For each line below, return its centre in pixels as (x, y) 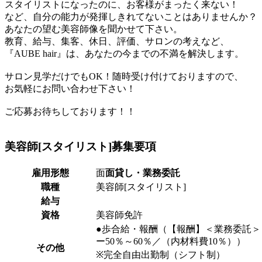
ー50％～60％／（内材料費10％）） (171, 242)
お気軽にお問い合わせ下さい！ (70, 88)
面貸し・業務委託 (143, 173)
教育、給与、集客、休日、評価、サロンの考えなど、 (117, 41)
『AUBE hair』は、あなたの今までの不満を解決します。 (124, 53)
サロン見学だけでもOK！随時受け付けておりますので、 (124, 76)
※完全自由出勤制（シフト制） (165, 255)
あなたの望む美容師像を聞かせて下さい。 (94, 29)
